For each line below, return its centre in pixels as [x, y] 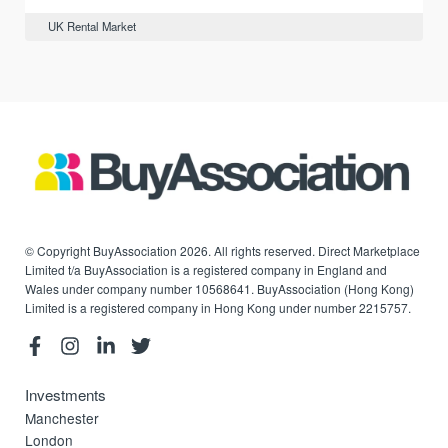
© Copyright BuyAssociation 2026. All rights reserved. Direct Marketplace [223, 251]
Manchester [62, 417]
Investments [66, 394]
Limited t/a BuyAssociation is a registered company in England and [206, 270]
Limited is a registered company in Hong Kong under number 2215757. [218, 308]
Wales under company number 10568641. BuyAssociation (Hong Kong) [220, 289]
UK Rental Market [91, 26]
